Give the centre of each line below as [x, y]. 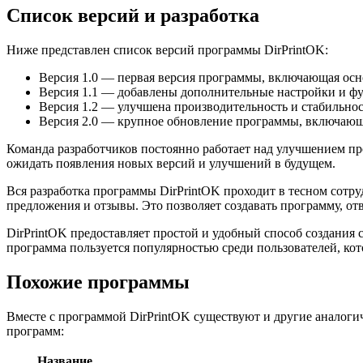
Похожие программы [98, 282]
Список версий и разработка [133, 16]
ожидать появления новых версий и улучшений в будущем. [171, 164]
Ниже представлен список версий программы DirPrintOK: [167, 50]
